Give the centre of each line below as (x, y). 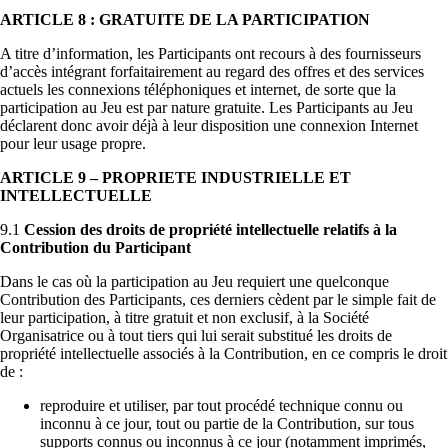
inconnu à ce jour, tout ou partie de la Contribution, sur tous (227, 423)
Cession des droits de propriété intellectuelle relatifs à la (210, 229)
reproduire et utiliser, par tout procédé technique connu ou (221, 405)
